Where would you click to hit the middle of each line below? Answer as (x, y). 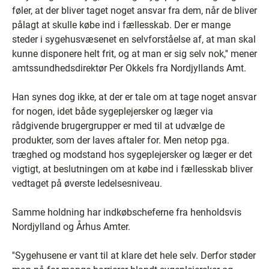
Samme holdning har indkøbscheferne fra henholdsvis (127, 212)
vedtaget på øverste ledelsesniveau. (87, 183)
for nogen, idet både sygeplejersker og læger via (113, 111)
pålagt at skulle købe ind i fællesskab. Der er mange (121, 25)
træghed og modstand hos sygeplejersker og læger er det (132, 155)
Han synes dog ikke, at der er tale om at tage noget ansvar (134, 97)
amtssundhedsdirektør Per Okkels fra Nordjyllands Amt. (129, 68)
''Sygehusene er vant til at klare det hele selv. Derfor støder (134, 255)
